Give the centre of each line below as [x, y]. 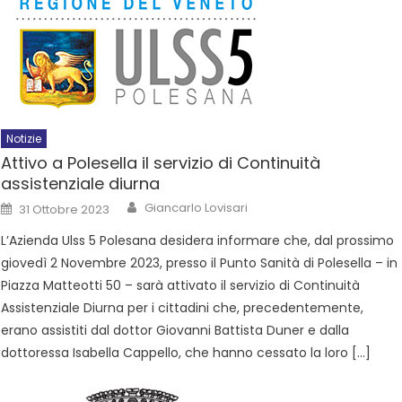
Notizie [24, 138]
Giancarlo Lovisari [197, 207]
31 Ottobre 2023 [65, 209]
